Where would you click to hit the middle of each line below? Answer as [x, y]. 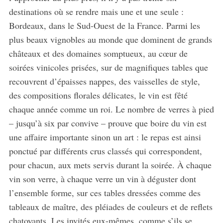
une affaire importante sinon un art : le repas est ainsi [105, 137]
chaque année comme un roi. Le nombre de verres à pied [111, 109]
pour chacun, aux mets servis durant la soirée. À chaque [110, 165]
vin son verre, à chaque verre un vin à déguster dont [102, 178]
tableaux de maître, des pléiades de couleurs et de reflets [111, 206]
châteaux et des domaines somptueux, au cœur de [98, 53]
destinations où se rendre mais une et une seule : [96, 11]
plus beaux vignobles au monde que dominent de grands [110, 39]
